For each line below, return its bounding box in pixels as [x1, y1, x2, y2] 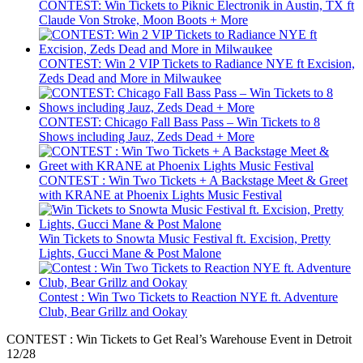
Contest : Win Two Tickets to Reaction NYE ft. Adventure [39, 290, 338, 305]
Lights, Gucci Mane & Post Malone [39, 246, 221, 261]
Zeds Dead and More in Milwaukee [39, 71, 221, 86]
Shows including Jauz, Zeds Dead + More [39, 130, 254, 144]
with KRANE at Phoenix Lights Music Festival [39, 188, 282, 203]
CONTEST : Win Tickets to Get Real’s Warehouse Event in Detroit [6, 332, 352, 347]
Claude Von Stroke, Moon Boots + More [39, 13, 248, 28]
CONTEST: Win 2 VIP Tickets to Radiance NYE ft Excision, [39, 57, 355, 71]
